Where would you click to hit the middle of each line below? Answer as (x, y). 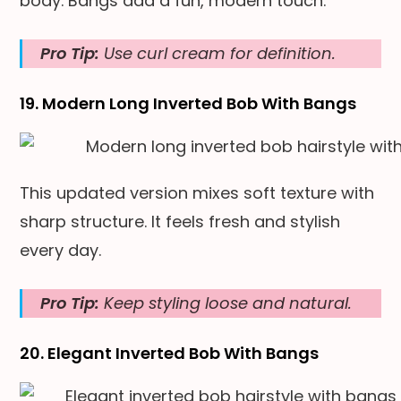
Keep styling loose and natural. (226, 303)
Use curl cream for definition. (218, 53)
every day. (61, 250)
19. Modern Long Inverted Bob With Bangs (188, 103)
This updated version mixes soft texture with (197, 192)
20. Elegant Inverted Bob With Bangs (170, 353)
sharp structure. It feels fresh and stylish (180, 221)
